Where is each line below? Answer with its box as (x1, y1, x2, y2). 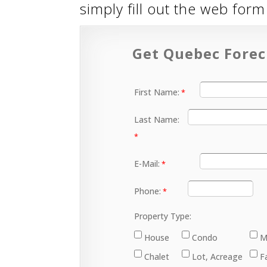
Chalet (144, 251, 170, 262)
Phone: (134, 185, 162, 197)
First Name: (134, 86, 180, 98)
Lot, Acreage (192, 251, 243, 262)
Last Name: (134, 114, 180, 125)
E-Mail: (134, 158, 160, 169)
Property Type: (134, 210, 192, 222)
